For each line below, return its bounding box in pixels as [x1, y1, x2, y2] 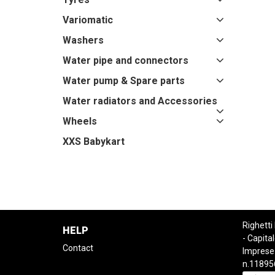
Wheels [63, 115, 97, 127]
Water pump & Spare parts [63, 75, 185, 87]
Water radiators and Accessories [63, 95, 217, 107]
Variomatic [63, 14, 113, 26]
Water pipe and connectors [63, 55, 188, 66]
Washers [63, 34, 104, 46]
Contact [63, 243, 93, 253]
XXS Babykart [63, 136, 125, 147]
